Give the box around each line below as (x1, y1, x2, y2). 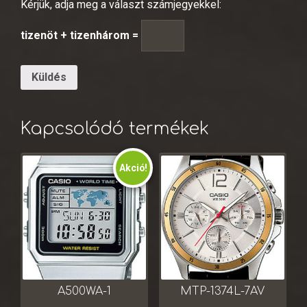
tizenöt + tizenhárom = (21, 29, 141, 42)
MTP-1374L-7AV (180, 284, 265, 297)
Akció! (119, 162, 147, 174)
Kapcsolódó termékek (21, 119, 209, 139)
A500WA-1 (58, 284, 112, 297)
